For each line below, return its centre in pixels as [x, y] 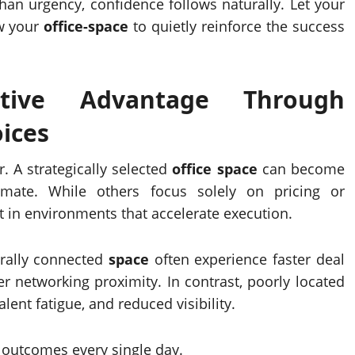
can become [301, 169]
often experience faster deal [246, 259]
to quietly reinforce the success [237, 26]
